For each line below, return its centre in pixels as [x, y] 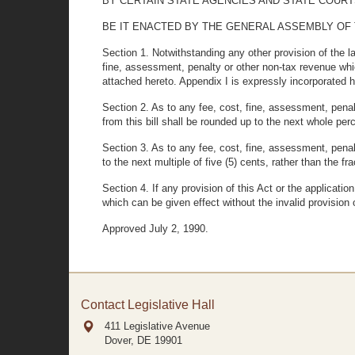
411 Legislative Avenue [157, 326]
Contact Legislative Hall [148, 305]
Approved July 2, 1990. [155, 229]
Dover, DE [128, 340]
